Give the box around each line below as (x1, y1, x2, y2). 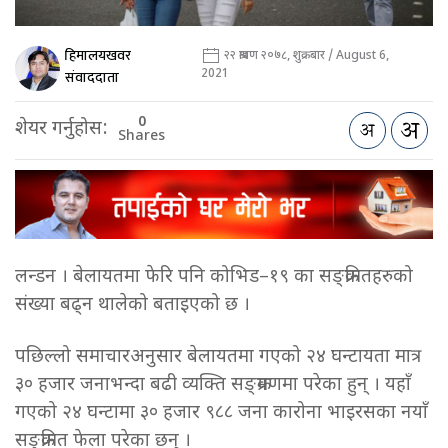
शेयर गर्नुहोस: (15, 117, 108, 143)
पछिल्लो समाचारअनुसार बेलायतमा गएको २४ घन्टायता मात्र (15, 344, 421, 370)
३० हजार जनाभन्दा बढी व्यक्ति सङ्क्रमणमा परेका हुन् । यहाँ (15, 372, 411, 398)
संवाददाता (65, 66, 119, 90)
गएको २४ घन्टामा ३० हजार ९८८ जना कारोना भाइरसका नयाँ (15, 400, 428, 426)
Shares (118, 127, 165, 147)
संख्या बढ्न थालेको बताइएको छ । (15, 292, 250, 318)
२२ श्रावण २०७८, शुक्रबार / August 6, (221, 48, 390, 65)
